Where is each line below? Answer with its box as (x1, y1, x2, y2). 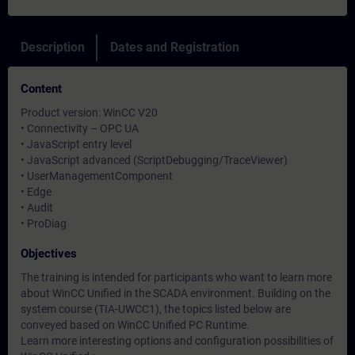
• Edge (21, 185, 52, 198)
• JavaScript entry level (21, 138, 132, 151)
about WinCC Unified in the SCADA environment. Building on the (21, 287, 330, 300)
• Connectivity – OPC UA (21, 122, 139, 135)
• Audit (21, 201, 53, 214)
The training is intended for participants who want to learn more (21, 271, 332, 284)
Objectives (21, 246, 77, 261)
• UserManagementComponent (21, 170, 173, 182)
